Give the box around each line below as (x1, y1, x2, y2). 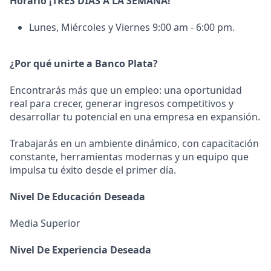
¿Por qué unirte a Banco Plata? (10, 57, 158, 70)
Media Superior (10, 217, 80, 230)
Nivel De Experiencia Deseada (10, 243, 151, 256)
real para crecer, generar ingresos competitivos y (10, 97, 233, 110)
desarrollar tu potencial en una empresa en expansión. (10, 110, 260, 123)
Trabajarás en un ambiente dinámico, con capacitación (10, 137, 259, 150)
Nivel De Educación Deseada (10, 190, 145, 203)
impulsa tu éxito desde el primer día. (10, 163, 176, 177)
